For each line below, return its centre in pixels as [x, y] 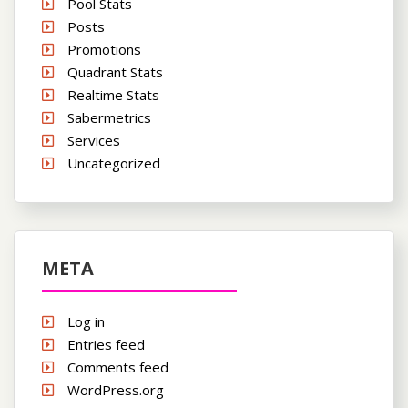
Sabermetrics [109, 117]
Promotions [104, 49]
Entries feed [106, 344]
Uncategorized [114, 163]
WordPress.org [116, 389]
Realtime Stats [113, 94]
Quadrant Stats [115, 71]
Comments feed [118, 367]
